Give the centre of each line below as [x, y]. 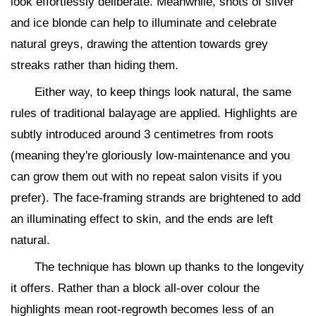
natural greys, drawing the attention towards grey [139, 44]
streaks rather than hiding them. [95, 65]
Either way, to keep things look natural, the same [163, 92]
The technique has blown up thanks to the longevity [169, 267]
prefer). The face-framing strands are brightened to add [156, 198]
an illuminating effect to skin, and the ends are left [142, 219]
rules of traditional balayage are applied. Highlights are [154, 113]
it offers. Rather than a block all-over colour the [135, 288]
